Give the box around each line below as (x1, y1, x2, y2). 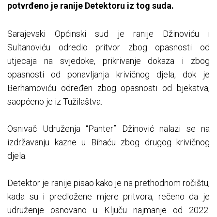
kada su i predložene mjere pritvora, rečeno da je (7, 191, 210, 202)
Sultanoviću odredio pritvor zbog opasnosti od (7, 42, 210, 53)
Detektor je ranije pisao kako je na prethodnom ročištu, (7, 178, 210, 188)
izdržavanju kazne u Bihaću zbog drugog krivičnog (7, 137, 210, 148)
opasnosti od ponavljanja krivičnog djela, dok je (7, 69, 210, 80)
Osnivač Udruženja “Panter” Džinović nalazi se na (7, 124, 210, 134)
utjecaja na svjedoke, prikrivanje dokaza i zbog (7, 56, 210, 66)
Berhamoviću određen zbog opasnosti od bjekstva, (7, 83, 210, 93)
